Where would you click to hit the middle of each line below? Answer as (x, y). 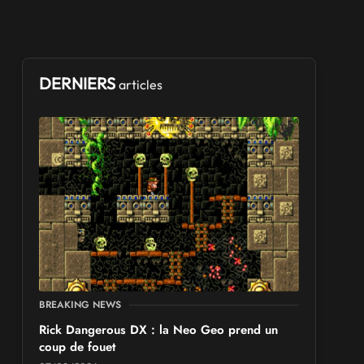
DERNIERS (79, 83)
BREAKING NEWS (80, 304)
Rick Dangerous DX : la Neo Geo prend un (159, 329)
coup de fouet (78, 347)
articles (141, 84)
